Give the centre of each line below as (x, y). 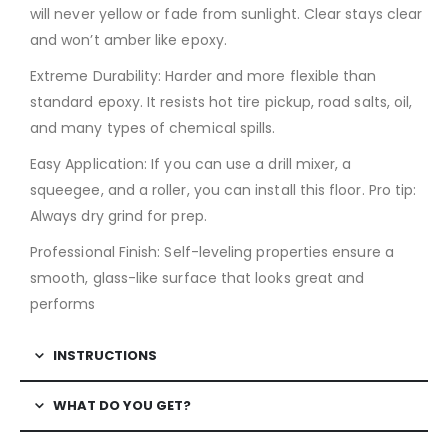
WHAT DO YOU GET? (122, 405)
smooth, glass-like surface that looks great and (197, 277)
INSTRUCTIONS (105, 355)
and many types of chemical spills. (153, 127)
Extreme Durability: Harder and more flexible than (203, 75)
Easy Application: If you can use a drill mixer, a (191, 163)
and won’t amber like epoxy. (128, 39)
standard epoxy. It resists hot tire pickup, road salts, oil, (221, 101)
